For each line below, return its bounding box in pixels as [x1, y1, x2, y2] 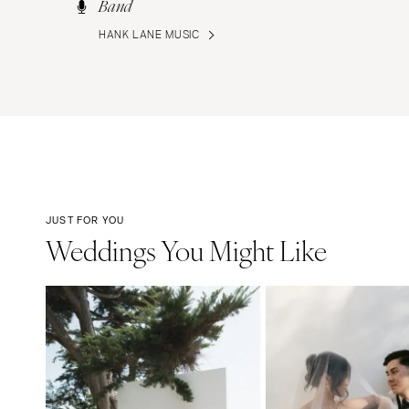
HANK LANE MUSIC [99, 28, 200, 42]
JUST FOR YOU [46, 215, 125, 226]
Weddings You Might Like [46, 231, 327, 269]
